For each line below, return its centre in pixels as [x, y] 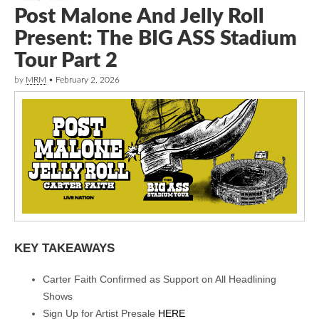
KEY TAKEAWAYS [64, 248]
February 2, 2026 [88, 79]
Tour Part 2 [66, 61]
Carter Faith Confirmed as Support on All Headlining [159, 279]
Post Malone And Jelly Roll [139, 16]
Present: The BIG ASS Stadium [156, 38]
